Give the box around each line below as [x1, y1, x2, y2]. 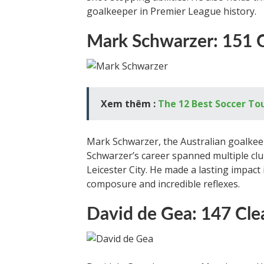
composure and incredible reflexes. [87, 177, 240, 190]
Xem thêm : [101, 97, 158, 110]
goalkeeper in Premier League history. [87, 5, 256, 18]
